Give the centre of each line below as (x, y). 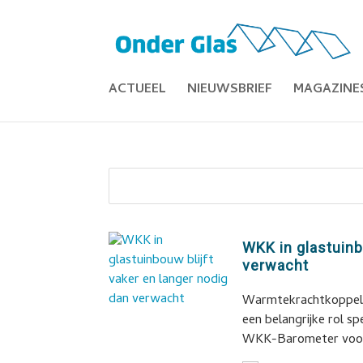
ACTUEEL (138, 90)
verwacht (276, 265)
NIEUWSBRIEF (230, 90)
